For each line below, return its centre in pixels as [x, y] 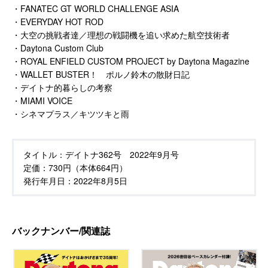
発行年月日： [48, 180]
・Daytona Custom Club [58, 48]
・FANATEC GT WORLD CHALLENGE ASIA [95, 8]
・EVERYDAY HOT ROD [58, 21]
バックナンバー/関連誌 [61, 230]
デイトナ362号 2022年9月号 [122, 154]
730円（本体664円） [88, 167]
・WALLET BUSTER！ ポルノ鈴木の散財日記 [101, 74]
